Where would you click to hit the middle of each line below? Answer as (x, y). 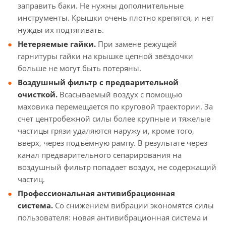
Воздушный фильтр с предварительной (98, 82)
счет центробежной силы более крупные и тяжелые (114, 119)
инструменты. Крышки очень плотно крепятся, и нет (116, 18)
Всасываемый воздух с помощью (120, 94)
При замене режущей (137, 44)
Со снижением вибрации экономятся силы (133, 205)
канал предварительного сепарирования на (100, 155)
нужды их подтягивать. (61, 30)
